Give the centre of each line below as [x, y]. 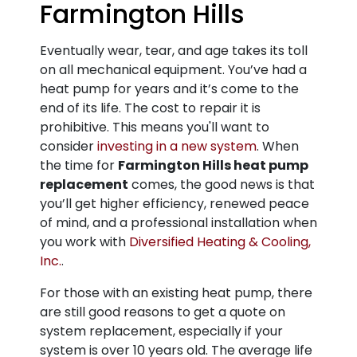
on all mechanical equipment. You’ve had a [173, 70]
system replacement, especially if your [161, 331]
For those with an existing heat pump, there [176, 293]
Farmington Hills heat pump [213, 165]
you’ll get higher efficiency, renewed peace [175, 204]
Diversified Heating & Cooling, [220, 242]
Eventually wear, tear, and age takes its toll [174, 51]
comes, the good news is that [222, 184]
